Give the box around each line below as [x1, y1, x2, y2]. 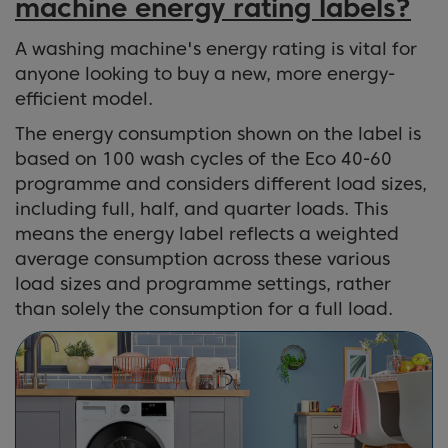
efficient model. [15, 87, 153, 109]
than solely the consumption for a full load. [15, 297, 393, 319]
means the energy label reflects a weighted [15, 222, 399, 244]
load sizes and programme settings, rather [15, 272, 391, 294]
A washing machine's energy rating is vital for [15, 37, 417, 59]
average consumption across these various [15, 247, 390, 269]
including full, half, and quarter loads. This [15, 197, 388, 219]
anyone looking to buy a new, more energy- [15, 62, 395, 84]
